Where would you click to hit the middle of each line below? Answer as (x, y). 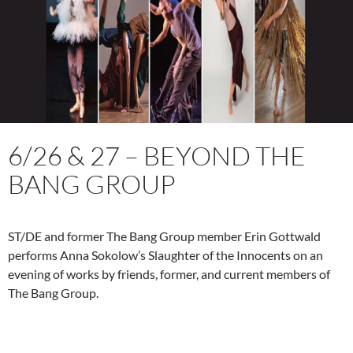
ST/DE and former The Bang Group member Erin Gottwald (164, 236)
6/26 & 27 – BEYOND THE (157, 155)
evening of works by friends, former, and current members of (169, 273)
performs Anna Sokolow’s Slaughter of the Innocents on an (165, 255)
